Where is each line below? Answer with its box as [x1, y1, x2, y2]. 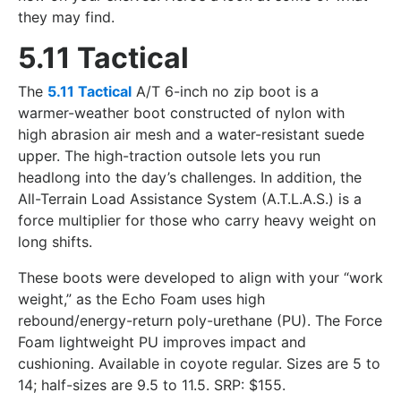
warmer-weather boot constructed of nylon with [18, 103, 345, 122]
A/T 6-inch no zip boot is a [132, 81, 319, 100]
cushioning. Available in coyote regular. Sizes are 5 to [18, 354, 380, 372]
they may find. [18, 7, 115, 26]
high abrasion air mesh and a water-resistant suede [18, 124, 364, 143]
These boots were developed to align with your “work [18, 268, 383, 286]
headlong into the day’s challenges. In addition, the [18, 167, 362, 186]
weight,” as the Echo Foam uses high [18, 289, 265, 308]
